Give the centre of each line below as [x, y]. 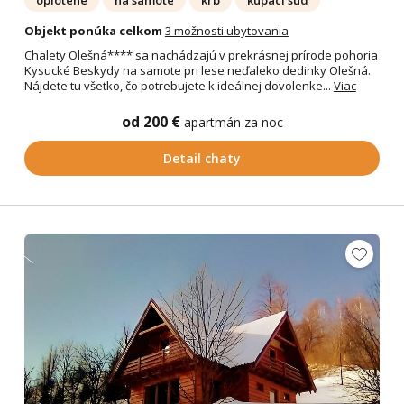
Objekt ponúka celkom [93, 30]
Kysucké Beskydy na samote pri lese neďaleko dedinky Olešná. [197, 70]
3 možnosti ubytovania [226, 30]
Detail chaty [202, 158]
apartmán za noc [233, 122]
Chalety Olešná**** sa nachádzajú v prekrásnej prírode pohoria [201, 55]
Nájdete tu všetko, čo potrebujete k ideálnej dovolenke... [179, 85]
